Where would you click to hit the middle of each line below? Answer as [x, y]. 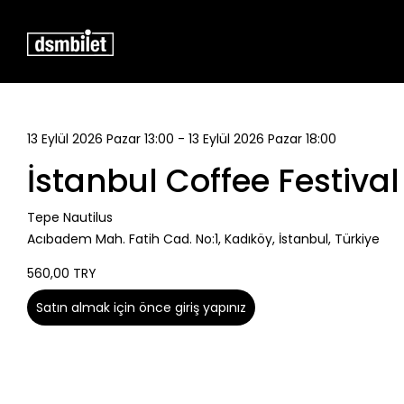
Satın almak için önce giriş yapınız [141, 308]
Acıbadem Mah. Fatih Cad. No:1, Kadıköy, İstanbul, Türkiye [203, 239]
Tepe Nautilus [69, 217]
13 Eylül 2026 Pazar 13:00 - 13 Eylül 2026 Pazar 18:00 [181, 139]
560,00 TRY [61, 273]
